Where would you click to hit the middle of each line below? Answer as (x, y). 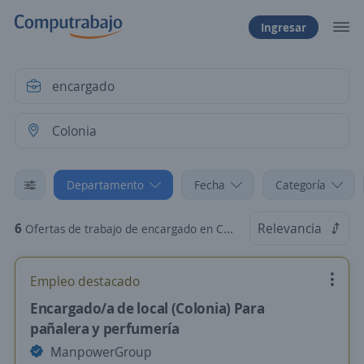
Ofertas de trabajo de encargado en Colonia (124, 229)
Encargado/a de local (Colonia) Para (147, 308)
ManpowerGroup (100, 352)
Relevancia (290, 228)
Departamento (105, 185)
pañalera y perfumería (105, 328)
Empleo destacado (85, 281)
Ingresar (284, 27)
